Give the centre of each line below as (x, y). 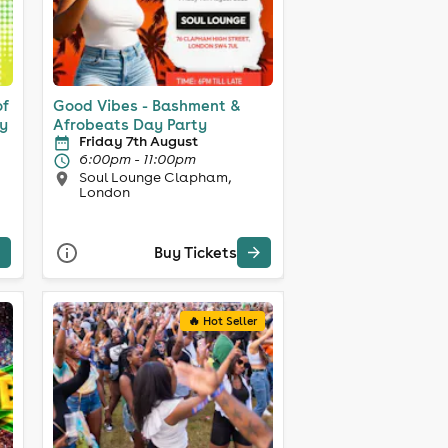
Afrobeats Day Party (129, 124)
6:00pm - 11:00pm (137, 158)
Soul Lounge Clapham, (154, 176)
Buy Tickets (195, 253)
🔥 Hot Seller (222, 321)
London (104, 191)
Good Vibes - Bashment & (146, 105)
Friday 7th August (138, 140)
